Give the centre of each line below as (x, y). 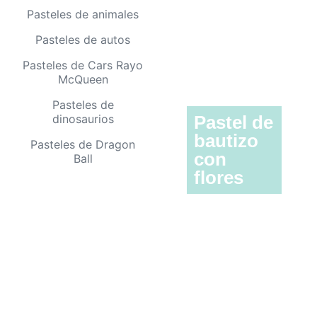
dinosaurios (83, 119)
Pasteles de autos (83, 40)
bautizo (226, 141)
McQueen (83, 80)
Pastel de (234, 123)
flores (219, 178)
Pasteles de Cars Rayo (83, 65)
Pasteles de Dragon (83, 145)
